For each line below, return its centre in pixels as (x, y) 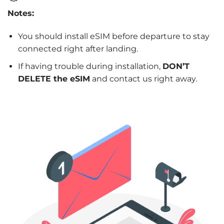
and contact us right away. (143, 78)
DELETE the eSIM (54, 78)
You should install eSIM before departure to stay (113, 36)
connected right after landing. (78, 48)
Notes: (21, 13)
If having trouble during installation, (90, 66)
